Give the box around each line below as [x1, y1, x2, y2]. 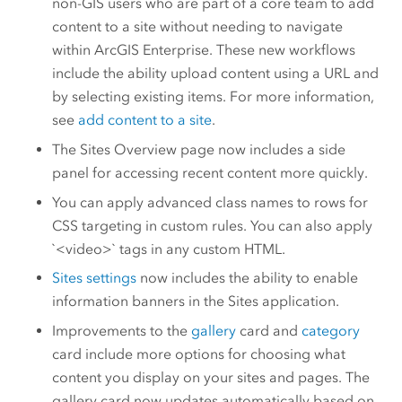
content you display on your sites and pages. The [52, 368, 371, 386]
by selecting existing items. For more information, [52, 88, 375, 106]
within [52, 41, 95, 59]
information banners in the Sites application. [52, 293, 340, 310]
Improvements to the [52, 321, 192, 339]
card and [236, 321, 302, 339]
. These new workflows [209, 41, 356, 59]
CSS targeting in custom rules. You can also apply [52, 216, 373, 234]
